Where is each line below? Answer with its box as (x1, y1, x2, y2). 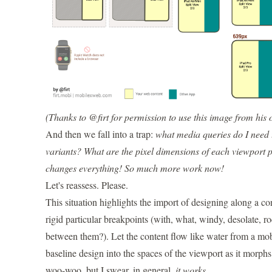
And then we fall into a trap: (45, 127, 155, 141)
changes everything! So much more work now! (45, 161, 224, 175)
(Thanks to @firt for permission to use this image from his (45, 110, 269, 124)
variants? (45, 144, 81, 158)
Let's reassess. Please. (45, 178, 128, 192)
